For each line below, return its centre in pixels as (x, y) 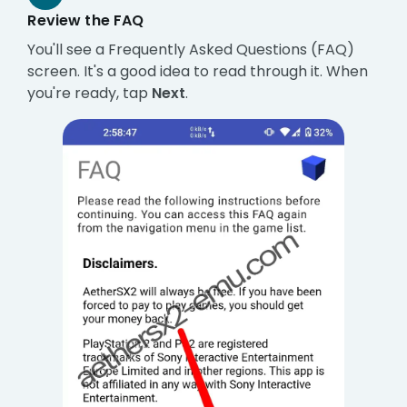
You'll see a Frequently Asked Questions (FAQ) (191, 50)
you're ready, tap (90, 94)
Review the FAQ (86, 21)
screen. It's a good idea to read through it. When (198, 72)
